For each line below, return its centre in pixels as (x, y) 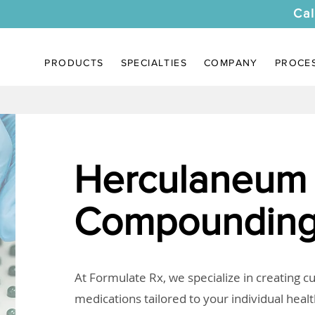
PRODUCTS (74, 63)
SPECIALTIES (154, 63)
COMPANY (231, 63)
